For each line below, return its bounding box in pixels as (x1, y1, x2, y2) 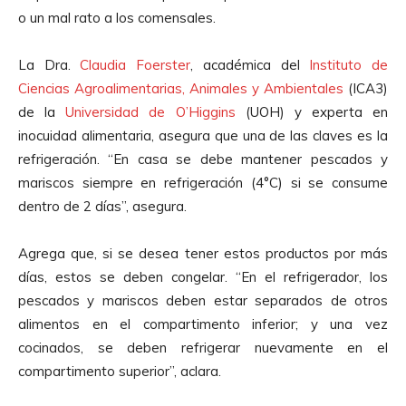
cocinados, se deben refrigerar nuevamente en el (18, 338, 388, 356)
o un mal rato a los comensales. (18, 8, 216, 26)
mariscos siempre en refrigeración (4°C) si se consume (18, 173, 388, 191)
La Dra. (18, 55, 81, 73)
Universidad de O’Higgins (65, 102, 236, 121)
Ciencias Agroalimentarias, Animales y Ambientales (18, 79, 343, 97)
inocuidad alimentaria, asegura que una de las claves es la (18, 126, 388, 144)
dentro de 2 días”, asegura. (18, 197, 187, 215)
